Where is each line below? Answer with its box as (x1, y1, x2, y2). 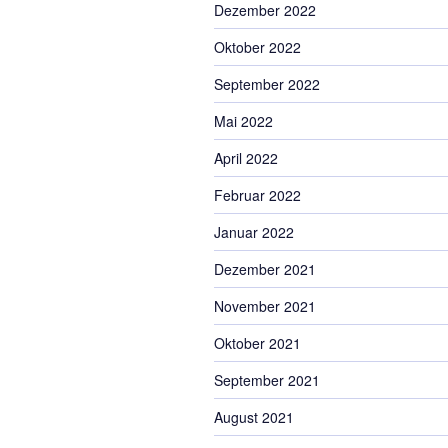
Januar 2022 (214, 222, 294, 242)
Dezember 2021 (214, 259, 316, 279)
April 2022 (214, 148, 278, 168)
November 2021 (214, 296, 316, 316)
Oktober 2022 (214, 37, 301, 57)
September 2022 (214, 74, 320, 94)
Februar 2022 (214, 185, 301, 205)
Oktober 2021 (214, 333, 301, 353)
